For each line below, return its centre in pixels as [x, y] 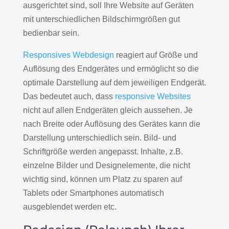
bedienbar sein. [51, 33]
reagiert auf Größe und [156, 55]
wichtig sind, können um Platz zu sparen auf [102, 179]
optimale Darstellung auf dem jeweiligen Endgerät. [114, 82]
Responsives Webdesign [68, 55]
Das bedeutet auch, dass [69, 96]
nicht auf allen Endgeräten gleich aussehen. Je [108, 110]
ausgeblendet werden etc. [70, 207]
